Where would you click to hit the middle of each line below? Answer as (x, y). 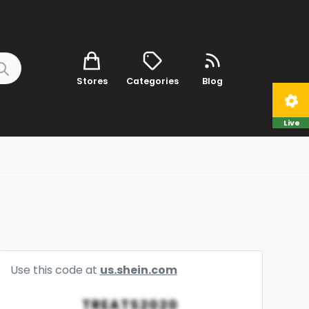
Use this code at (55, 270)
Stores (92, 81)
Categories (152, 81)
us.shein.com (138, 270)
